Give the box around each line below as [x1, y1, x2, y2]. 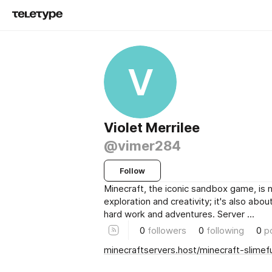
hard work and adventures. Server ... [104, 208, 254, 220]
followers [148, 224, 186, 236]
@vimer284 [104, 138, 181, 154]
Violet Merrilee [104, 120, 200, 135]
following [206, 224, 244, 236]
